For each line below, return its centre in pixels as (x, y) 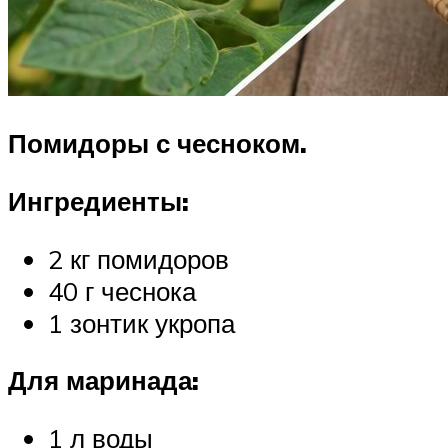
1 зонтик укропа (141, 322)
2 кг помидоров (138, 258)
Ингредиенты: (98, 201)
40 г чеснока (122, 290)
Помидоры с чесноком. (157, 143)
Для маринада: (103, 380)
